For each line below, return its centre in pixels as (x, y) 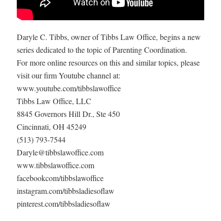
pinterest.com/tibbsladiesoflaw (63, 203)
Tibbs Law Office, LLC (54, 101)
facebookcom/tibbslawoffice (60, 178)
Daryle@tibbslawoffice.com (60, 152)
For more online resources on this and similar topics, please (108, 62)
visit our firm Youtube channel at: (68, 75)
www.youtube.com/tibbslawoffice (69, 88)
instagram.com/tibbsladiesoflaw (65, 190)
